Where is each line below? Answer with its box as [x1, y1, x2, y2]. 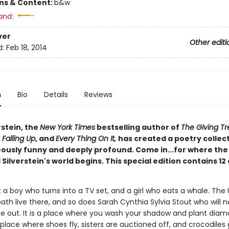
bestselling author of [95, 122, 181, 132]
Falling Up [2, 133, 35, 144]
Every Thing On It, [55, 133, 118, 144]
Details [43, 89, 68, 100]
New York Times [39, 122, 95, 132]
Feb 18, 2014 [6, 42, 47, 53]
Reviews [84, 89, 112, 100]
